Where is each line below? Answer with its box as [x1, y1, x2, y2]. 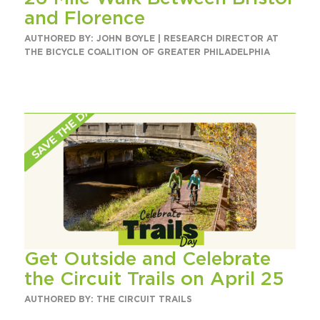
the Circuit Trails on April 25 [24, 270, 284, 289]
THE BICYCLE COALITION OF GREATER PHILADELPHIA [24, 47, 270, 56]
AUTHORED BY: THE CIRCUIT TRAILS [24, 295, 192, 304]
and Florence [24, 9, 145, 28]
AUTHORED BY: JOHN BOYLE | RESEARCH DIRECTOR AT [24, 34, 279, 43]
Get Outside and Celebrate [24, 250, 271, 269]
